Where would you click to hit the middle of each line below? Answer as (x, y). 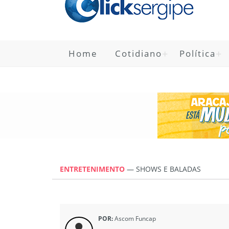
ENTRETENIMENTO (93, 169)
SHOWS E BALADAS (168, 169)
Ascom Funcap (134, 218)
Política (198, 53)
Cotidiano (139, 53)
